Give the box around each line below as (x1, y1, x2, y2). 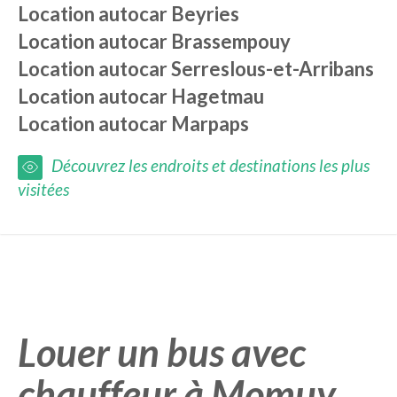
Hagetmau (171, 84, 264, 108)
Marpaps (171, 112, 249, 136)
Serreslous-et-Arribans (171, 57, 374, 81)
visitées (18, 179, 69, 199)
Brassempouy (171, 29, 291, 53)
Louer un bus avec (18, 329, 306, 375)
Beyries (171, 2, 239, 26)
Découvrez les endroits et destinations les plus (51, 154, 370, 175)
